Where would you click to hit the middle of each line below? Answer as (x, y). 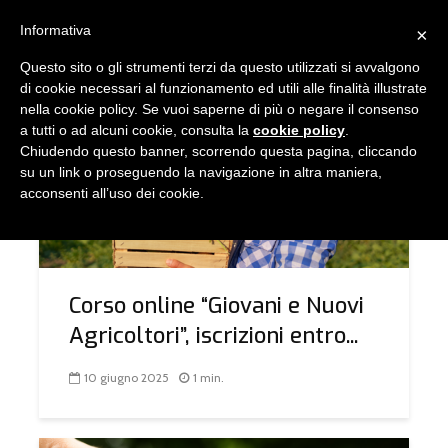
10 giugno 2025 (126, 378)
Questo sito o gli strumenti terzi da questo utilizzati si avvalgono (220, 67)
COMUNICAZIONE (120, 159)
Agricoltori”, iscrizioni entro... (213, 335)
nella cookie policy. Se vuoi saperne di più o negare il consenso (219, 109)
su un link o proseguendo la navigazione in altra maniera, (201, 172)
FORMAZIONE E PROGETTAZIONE (262, 159)
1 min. (208, 378)
